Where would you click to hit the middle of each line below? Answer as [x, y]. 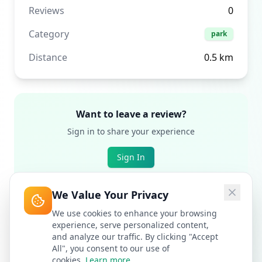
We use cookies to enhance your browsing [135, 213]
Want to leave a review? [131, 114]
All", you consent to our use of [111, 248]
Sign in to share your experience [131, 131]
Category [49, 34]
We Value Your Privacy [110, 195]
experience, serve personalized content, [130, 225]
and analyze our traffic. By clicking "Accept [135, 237]
